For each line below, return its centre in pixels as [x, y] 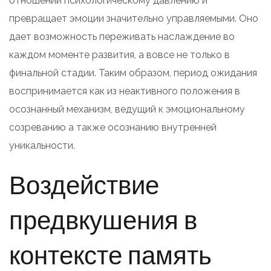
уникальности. [42, 145]
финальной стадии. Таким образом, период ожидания [133, 73]
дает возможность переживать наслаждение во [122, 36]
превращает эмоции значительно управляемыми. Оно [134, 18]
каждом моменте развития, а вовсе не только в [119, 54]
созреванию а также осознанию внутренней [113, 127]
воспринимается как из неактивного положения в [125, 91]
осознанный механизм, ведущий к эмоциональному [127, 109]
